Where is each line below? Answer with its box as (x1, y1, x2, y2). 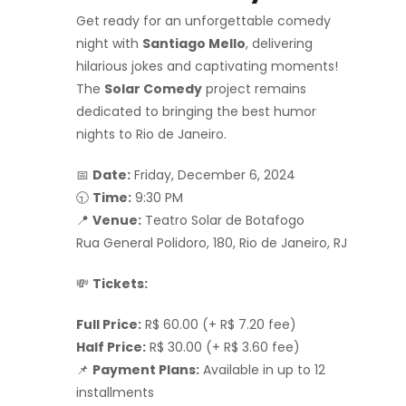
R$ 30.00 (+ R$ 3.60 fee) (146, 337, 300, 356)
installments (76, 382, 154, 401)
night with (76, 34, 142, 53)
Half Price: (76, 337, 146, 356)
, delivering (246, 34, 313, 53)
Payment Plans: (92, 360, 199, 379)
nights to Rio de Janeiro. (76, 124, 227, 143)
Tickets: (92, 274, 148, 293)
